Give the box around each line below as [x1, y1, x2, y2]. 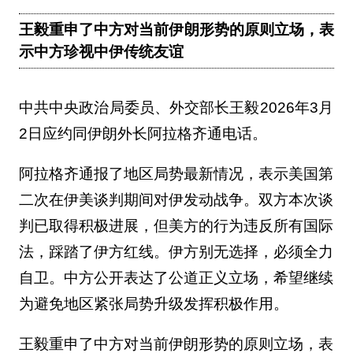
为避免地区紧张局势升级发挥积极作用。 [18, 295, 292, 313]
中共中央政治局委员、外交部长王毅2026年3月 [18, 99, 333, 117]
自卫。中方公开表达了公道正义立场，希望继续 [18, 269, 333, 287]
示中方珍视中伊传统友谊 [18, 43, 184, 61]
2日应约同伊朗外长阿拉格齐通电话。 [18, 125, 271, 143]
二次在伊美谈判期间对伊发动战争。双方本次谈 [18, 191, 333, 209]
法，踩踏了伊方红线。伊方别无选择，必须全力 [18, 243, 333, 261]
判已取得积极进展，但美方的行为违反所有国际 [18, 217, 333, 235]
